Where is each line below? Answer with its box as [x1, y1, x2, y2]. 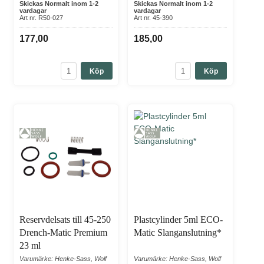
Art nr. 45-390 [134, 14, 173, 22]
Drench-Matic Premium [19, 227, 107, 238]
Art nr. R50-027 [19, 14, 63, 22]
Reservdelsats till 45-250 [19, 214, 111, 225]
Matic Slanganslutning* [134, 227, 222, 238]
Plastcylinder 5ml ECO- [134, 214, 223, 225]
